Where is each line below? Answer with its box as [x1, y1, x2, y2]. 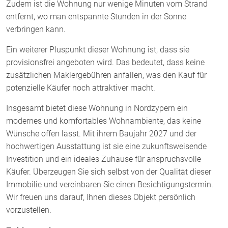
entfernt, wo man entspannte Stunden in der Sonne [6, 11, 186, 21]
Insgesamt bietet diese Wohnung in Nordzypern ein [6, 103, 188, 113]
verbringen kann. [6, 24, 66, 34]
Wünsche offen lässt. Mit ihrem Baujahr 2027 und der [6, 128, 196, 138]
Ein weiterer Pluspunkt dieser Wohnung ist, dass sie [6, 44, 189, 54]
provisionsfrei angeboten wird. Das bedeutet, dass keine [6, 57, 205, 67]
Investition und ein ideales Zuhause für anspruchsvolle [6, 154, 201, 164]
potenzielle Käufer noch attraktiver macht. [6, 82, 155, 93]
